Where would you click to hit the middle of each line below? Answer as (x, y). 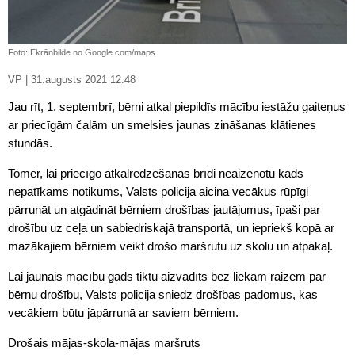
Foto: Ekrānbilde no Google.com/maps (82, 53)
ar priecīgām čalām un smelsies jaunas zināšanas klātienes (162, 125)
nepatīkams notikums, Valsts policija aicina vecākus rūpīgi (158, 192)
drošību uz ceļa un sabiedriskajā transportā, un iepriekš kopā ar (171, 228)
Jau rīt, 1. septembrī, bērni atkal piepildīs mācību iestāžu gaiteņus (177, 107)
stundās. (30, 143)
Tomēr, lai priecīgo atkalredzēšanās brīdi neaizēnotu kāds (156, 174)
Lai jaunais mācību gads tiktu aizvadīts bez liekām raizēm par (167, 277)
